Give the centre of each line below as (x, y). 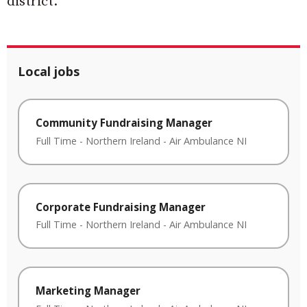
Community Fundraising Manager (124, 123)
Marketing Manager (88, 291)
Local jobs (49, 71)
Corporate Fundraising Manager (121, 207)
